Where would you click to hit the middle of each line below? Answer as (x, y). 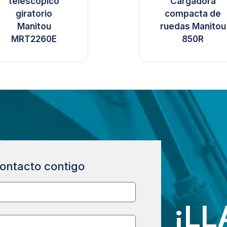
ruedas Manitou (193, 27)
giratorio (34, 14)
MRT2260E (34, 39)
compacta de (193, 14)
